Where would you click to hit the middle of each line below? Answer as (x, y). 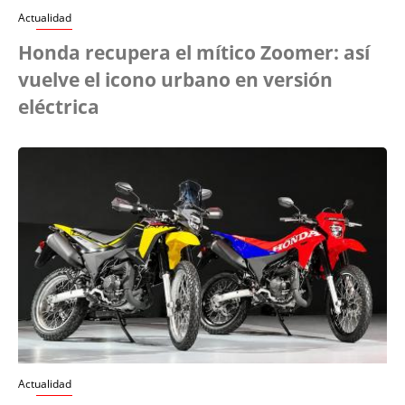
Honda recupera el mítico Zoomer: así (194, 53)
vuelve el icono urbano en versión (175, 80)
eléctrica (59, 107)
